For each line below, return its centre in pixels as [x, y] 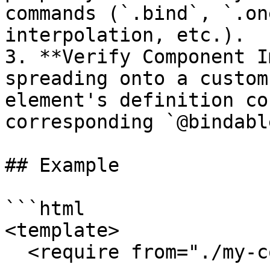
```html [45, 209]
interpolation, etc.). [125, 35]
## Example [62, 165]
